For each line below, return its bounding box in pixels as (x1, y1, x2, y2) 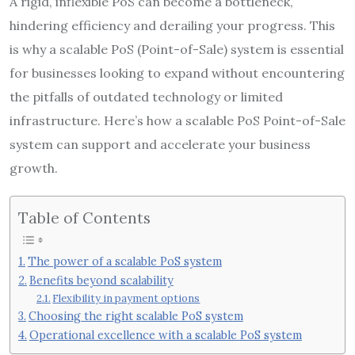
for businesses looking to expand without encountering (10, 64, 345, 81)
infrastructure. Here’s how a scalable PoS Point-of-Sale (10, 112, 345, 128)
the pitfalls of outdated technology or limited (10, 88, 283, 105)
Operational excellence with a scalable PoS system (29, 327, 302, 342)
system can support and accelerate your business (10, 136, 311, 152)
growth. (10, 159, 58, 176)
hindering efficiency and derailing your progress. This (10, 17, 335, 33)
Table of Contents (18, 208, 151, 227)
